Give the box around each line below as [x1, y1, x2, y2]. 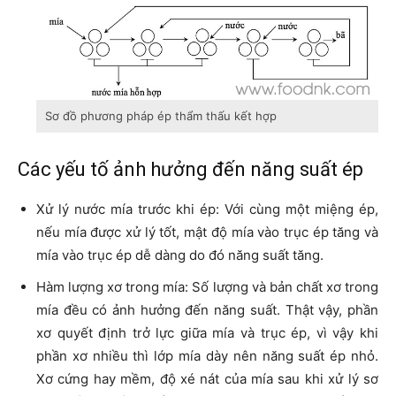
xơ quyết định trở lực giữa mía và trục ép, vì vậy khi [36, 324, 378, 342]
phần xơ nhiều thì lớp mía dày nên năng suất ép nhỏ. [36, 347, 378, 365]
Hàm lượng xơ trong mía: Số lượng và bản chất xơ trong [36, 278, 378, 296]
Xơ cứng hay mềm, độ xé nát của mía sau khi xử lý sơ [36, 370, 378, 388]
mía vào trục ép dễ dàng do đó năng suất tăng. [36, 247, 324, 264]
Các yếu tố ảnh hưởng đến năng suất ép [18, 158, 363, 181]
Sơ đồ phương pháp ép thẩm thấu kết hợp [45, 109, 277, 124]
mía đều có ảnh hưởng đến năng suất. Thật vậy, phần [36, 301, 378, 319]
